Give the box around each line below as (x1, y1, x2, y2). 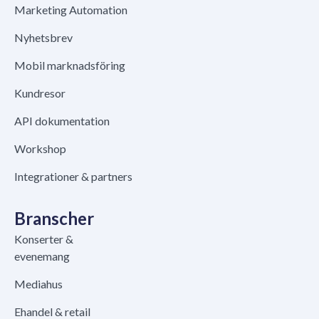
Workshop (14, 142, 66, 156)
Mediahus (14, 277, 63, 291)
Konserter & (14, 232, 73, 246)
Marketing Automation (14, 3, 127, 17)
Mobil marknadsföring (14, 58, 125, 73)
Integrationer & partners (14, 169, 132, 184)
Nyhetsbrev (14, 31, 73, 45)
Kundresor (14, 86, 66, 100)
